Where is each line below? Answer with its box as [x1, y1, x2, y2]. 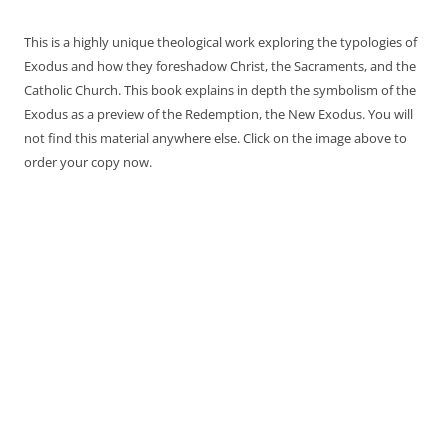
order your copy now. [24, 152, 152, 171]
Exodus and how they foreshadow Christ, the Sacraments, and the [24, 56, 416, 75]
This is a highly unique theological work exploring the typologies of [24, 32, 417, 51]
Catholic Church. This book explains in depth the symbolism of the [24, 80, 416, 99]
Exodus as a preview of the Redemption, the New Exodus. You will [24, 104, 413, 123]
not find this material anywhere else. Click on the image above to [24, 128, 407, 147]
